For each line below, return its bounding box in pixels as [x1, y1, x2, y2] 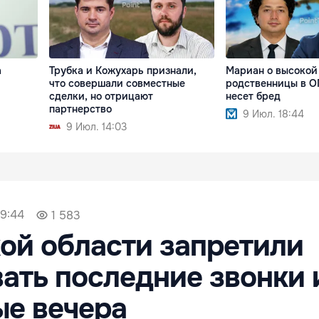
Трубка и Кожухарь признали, [49, 63, 197, 77]
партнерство [49, 102, 113, 115]
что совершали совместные [49, 76, 186, 90]
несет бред [225, 89, 281, 103]
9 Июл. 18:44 [242, 107, 304, 120]
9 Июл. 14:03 [66, 120, 127, 133]
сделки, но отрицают [49, 89, 154, 103]
